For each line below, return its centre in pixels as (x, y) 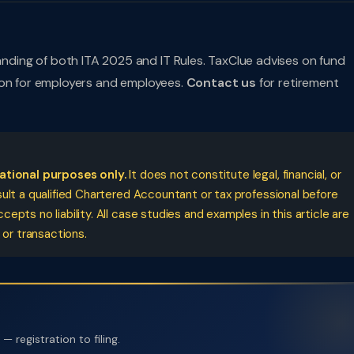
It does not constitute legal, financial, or (233, 175)
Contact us (221, 83)
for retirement (297, 83)
